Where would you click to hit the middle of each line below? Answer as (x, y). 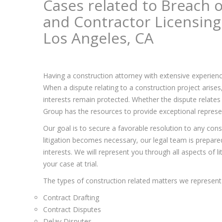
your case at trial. (71, 164)
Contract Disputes (72, 209)
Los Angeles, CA (98, 38)
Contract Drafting (71, 197)
